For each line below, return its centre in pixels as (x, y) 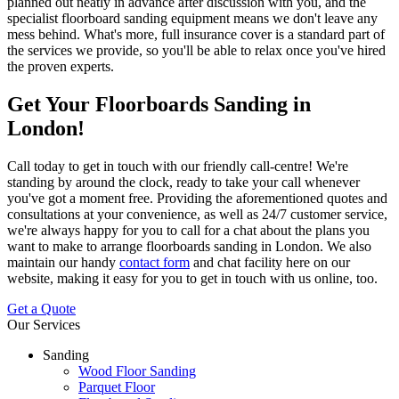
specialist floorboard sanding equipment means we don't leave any (192, 19)
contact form (155, 263)
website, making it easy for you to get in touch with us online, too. (192, 279)
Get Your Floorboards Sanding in (159, 105)
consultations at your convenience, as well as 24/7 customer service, (197, 215)
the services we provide (73, 51)
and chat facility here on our (270, 263)
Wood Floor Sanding (137, 371)
